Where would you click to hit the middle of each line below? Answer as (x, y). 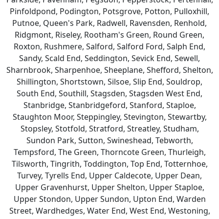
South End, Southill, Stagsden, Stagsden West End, (109, 93)
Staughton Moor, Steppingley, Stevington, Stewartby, (109, 117)
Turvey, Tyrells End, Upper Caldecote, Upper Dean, (109, 175)
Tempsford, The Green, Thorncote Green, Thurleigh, (109, 152)
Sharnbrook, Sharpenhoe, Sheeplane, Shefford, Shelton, (109, 70)
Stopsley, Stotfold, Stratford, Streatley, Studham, (109, 129)
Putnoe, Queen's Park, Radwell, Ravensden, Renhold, (109, 23)
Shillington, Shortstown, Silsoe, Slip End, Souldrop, (109, 82)
